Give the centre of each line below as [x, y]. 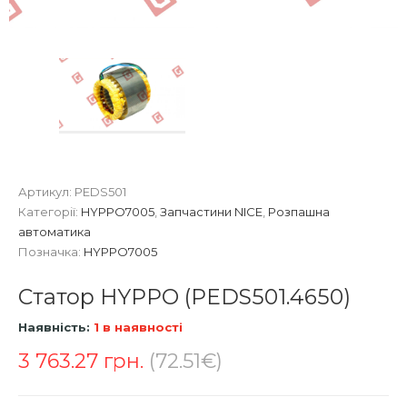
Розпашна [299, 211]
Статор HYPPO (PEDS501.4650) [184, 296]
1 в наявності [136, 327]
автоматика [55, 231]
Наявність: [54, 327]
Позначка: [51, 251]
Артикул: [46, 191]
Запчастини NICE [211, 211]
